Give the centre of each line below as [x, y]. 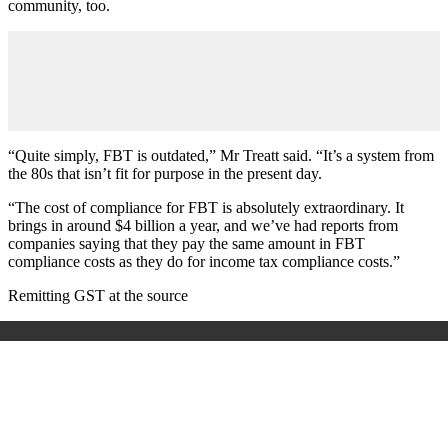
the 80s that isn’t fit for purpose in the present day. [165, 173]
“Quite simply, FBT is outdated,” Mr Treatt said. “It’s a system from [221, 155]
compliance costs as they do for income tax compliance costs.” [204, 261]
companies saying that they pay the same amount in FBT [186, 243]
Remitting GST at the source [98, 295]
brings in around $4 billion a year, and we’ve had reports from [203, 225]
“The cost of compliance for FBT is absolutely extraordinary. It [206, 207]
